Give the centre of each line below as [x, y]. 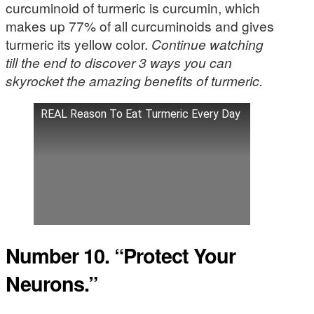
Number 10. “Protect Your [121, 255]
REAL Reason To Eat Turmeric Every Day [141, 114]
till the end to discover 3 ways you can [119, 62]
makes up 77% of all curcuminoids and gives [140, 26]
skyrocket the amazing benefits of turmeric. [134, 81]
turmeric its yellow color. [78, 44]
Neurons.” [52, 283]
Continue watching [207, 44]
